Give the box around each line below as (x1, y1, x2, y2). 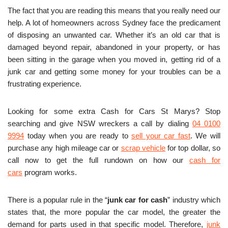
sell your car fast (131, 131, 190, 140)
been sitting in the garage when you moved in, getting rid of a (8, 54, 220, 64)
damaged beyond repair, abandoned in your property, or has (8, 42, 220, 51)
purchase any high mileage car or (8, 143, 121, 152)
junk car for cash (107, 195, 168, 204)
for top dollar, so (165, 143, 221, 152)
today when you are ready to (24, 131, 132, 140)
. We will (190, 131, 221, 140)
